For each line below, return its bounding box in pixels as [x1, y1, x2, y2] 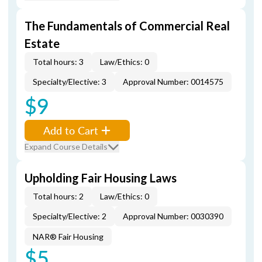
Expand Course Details [25, 142, 108, 151]
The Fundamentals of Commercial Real [25, 19, 230, 33]
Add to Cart [43, 123, 98, 137]
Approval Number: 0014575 [123, 77, 223, 87]
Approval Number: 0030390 [123, 211, 223, 221]
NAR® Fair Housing [33, 232, 104, 242]
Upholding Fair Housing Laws [25, 171, 177, 185]
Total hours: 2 [33, 191, 84, 201]
